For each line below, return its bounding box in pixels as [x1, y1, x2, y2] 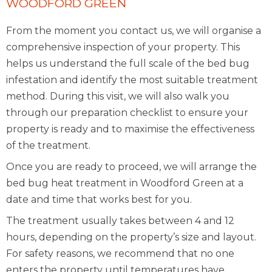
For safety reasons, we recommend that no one [6, 248, 234, 260]
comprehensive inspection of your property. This [6, 41, 240, 53]
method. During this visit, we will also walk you [6, 90, 229, 103]
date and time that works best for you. [6, 194, 192, 206]
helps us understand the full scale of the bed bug [6, 58, 250, 70]
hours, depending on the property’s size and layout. [6, 231, 256, 243]
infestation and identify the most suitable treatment [6, 74, 258, 86]
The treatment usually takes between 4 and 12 [6, 215, 234, 227]
